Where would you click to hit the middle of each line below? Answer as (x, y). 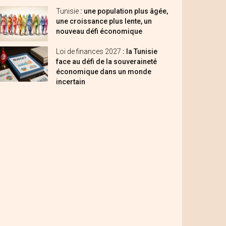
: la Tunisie (140, 51)
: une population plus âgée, (124, 11)
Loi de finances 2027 (89, 51)
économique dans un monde (104, 72)
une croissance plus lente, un (104, 21)
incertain (71, 82)
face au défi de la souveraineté (106, 62)
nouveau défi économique (99, 31)
